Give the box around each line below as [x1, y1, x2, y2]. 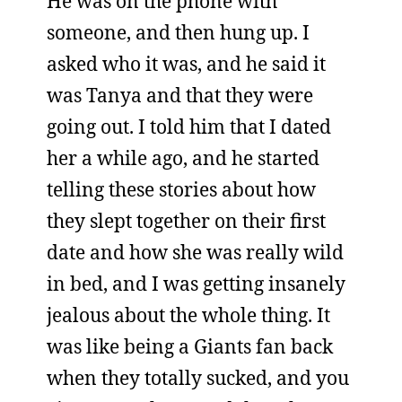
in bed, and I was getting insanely [47, 271, 345, 296]
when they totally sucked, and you [47, 365, 349, 390]
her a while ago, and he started [47, 145, 319, 170]
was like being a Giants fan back [47, 334, 333, 359]
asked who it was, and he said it [47, 51, 326, 76]
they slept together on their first [47, 208, 326, 233]
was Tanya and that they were [47, 83, 313, 108]
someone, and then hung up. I [47, 20, 310, 45]
